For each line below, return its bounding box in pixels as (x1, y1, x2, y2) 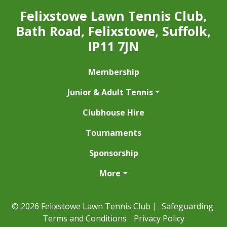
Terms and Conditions (43, 213, 127, 224)
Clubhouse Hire (83, 107, 144, 119)
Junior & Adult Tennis (67, 87, 153, 98)
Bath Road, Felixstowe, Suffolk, (16, 22, 211, 40)
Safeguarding (161, 201, 213, 212)
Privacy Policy (134, 213, 184, 224)
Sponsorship (89, 147, 138, 159)
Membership (88, 66, 139, 78)
